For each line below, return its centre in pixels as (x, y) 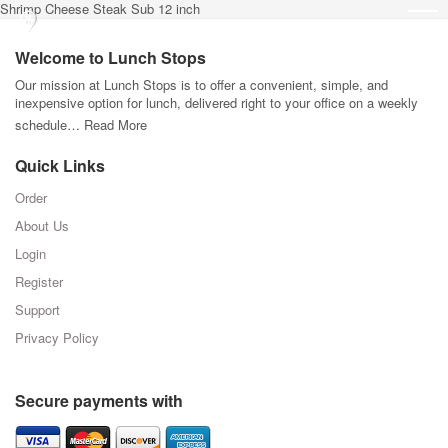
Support (37, 309)
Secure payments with (99, 400)
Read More (115, 124)
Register (39, 281)
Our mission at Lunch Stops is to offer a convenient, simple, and (201, 84)
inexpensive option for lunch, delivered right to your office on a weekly (216, 102)
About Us (42, 225)
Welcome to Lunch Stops (110, 57)
